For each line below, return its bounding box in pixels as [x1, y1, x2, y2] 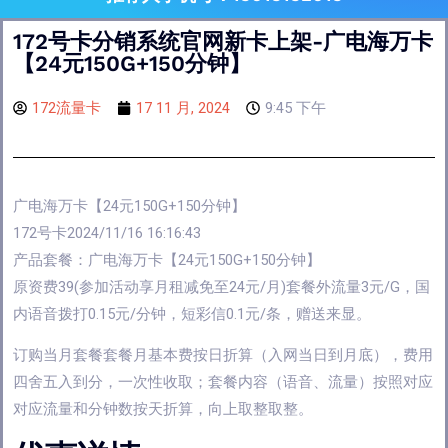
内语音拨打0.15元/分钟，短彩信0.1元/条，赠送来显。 [13, 304, 371, 323]
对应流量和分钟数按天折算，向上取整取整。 [13, 400, 313, 419]
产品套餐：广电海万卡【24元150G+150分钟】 [13, 250, 321, 269]
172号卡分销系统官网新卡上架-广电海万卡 [13, 28, 433, 54]
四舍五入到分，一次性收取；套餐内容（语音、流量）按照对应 [13, 373, 433, 392]
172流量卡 [32, 98, 101, 117]
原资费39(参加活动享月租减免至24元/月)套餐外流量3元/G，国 [13, 277, 430, 296]
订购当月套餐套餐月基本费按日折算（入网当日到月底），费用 [13, 346, 433, 365]
